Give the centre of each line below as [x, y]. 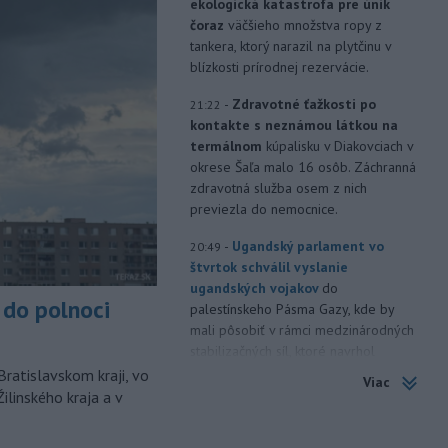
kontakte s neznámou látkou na [293, 125]
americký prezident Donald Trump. [293, 372]
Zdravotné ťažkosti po [303, 104]
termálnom [227, 146]
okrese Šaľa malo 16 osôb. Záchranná [302, 167]
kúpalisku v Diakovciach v [339, 146]
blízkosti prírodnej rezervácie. [279, 67]
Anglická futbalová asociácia [325, 409]
